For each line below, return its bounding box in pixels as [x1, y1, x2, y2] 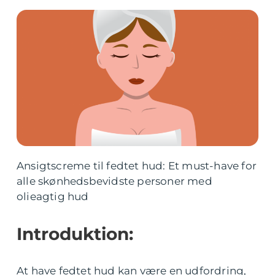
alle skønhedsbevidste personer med [17, 175, 212, 187]
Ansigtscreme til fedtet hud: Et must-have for [17, 160, 257, 172]
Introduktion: [17, 223, 133, 244]
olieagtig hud [17, 190, 89, 203]
